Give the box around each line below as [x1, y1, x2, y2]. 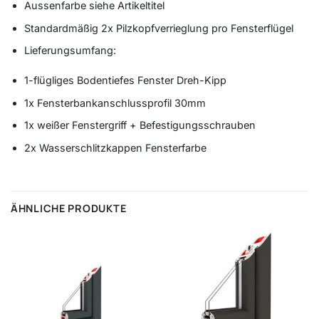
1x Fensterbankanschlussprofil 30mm [23, 96, 206, 109]
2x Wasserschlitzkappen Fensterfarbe [23, 141, 206, 154]
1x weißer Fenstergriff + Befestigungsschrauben [23, 119, 256, 132]
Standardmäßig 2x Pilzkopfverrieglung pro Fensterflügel [23, 21, 293, 34]
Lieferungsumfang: [23, 44, 119, 57]
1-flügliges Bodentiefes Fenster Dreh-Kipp [23, 74, 226, 87]
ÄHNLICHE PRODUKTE [11, 201, 127, 215]
